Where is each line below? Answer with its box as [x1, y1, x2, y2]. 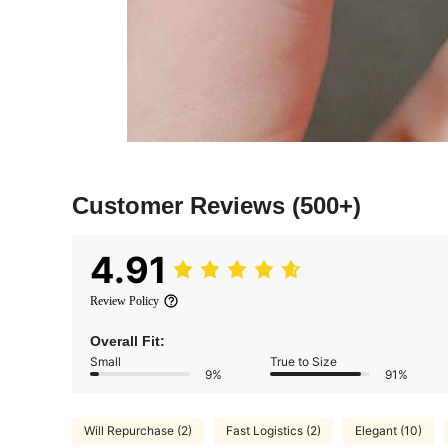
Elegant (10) [355, 423, 422, 439]
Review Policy [90, 293, 159, 308]
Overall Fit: [90, 332, 165, 349]
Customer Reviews [72, 191, 292, 219]
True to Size [270, 353, 337, 369]
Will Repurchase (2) [84, 423, 192, 439]
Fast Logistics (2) [226, 423, 321, 439]
